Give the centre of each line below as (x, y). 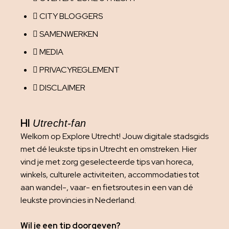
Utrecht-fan (60, 123)
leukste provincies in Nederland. (79, 200)
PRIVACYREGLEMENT (79, 70)
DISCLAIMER (62, 88)
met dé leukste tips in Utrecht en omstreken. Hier (109, 149)
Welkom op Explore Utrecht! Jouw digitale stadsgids (114, 136)
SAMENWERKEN (69, 34)
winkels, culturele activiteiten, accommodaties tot (110, 175)
